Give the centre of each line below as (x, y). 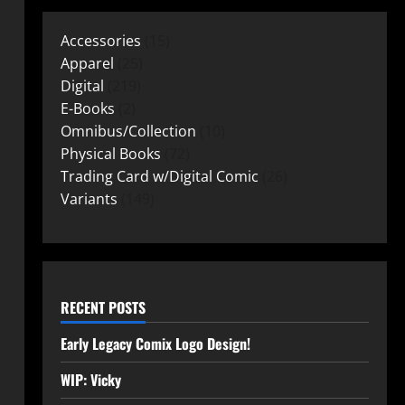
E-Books (87, 108)
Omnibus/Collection (128, 131)
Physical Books (110, 154)
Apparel (87, 63)
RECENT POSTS (103, 307)
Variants (89, 199)
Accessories (100, 41)
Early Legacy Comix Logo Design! (155, 344)
